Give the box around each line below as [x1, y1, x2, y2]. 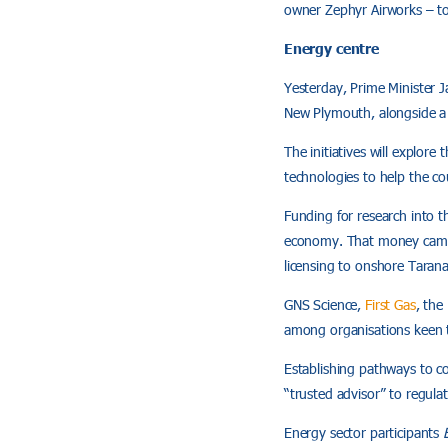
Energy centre [283, 38, 379, 57]
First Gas [364, 294, 416, 314]
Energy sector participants [283, 422, 444, 442]
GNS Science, [283, 294, 365, 314]
